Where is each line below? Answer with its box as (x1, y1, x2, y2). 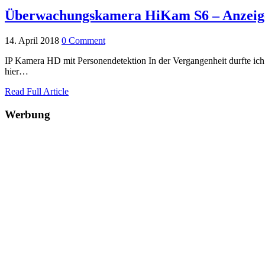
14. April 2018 (5, 35, 59, 46)
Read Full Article (5, 86, 69, 96)
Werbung (5, 108, 50, 121)
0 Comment (62, 35, 105, 46)
